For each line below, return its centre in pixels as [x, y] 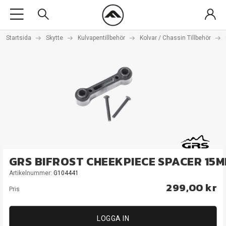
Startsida [19, 38]
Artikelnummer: [31, 173]
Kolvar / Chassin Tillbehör [175, 38]
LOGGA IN [113, 218]
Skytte [54, 38]
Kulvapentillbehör [101, 38]
